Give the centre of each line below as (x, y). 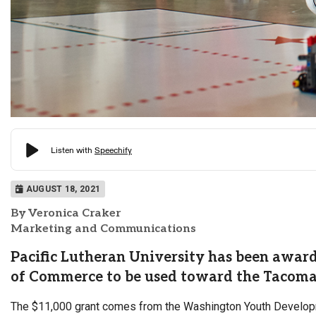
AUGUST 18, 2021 (62, 189)
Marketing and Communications (103, 229)
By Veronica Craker (66, 214)
